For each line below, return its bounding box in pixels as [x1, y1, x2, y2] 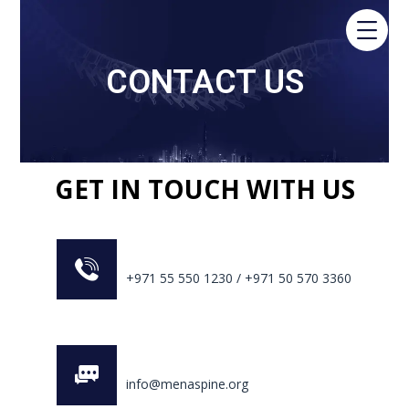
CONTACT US [105, 63, 304, 101]
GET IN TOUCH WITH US [54, 172, 355, 206]
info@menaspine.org [126, 375, 249, 393]
